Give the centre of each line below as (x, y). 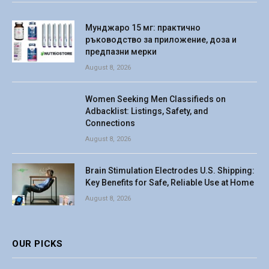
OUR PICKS (38, 243)
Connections (110, 123)
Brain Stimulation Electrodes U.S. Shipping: (170, 171)
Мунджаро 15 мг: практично (143, 28)
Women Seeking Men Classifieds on (156, 99)
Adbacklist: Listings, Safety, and (147, 111)
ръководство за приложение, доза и (161, 40)
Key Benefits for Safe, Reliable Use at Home (170, 183)
